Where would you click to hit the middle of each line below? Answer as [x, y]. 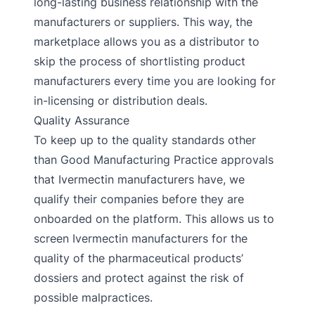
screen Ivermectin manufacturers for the [141, 238]
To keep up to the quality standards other [145, 140]
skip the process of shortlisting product [140, 61]
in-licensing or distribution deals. [121, 101]
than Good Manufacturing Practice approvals [154, 160]
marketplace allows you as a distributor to [147, 41]
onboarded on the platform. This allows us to [154, 219]
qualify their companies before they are [139, 199]
